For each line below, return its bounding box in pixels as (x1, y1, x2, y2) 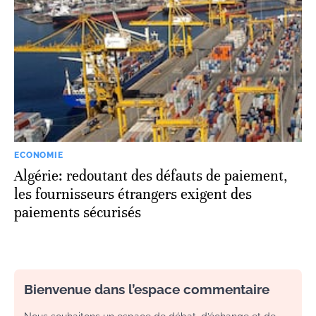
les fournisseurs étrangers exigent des (14, 185, 252, 203)
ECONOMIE (14, 150, 63, 160)
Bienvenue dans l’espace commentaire (24, 281, 269, 297)
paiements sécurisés (14, 203, 141, 221)
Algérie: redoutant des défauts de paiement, (14, 166, 288, 185)
